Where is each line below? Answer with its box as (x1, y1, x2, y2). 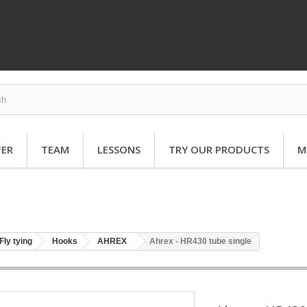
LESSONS (97, 143, 140, 156)
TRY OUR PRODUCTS (169, 143, 269, 156)
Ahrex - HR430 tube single (149, 236, 251, 246)
